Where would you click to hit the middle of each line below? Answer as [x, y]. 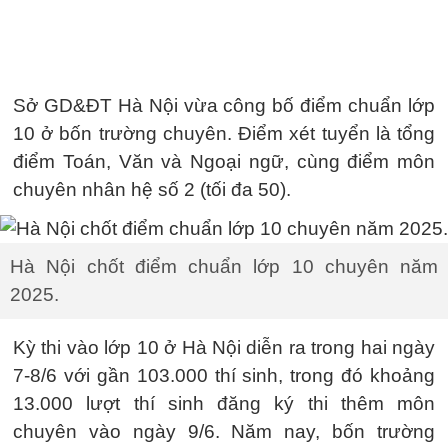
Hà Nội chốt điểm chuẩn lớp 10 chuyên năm [224, 266]
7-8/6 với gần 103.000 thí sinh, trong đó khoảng [224, 375]
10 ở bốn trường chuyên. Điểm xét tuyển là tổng [224, 133]
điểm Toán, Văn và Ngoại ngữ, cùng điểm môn [224, 161]
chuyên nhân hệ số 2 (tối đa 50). [152, 189]
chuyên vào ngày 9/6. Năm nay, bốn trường [224, 431]
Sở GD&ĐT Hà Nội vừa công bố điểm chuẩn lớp [224, 105]
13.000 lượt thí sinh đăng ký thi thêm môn [224, 403]
